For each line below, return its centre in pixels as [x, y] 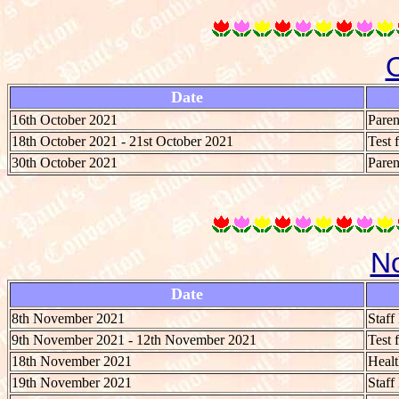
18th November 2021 [72, 361]
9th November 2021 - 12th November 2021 [134, 339]
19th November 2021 [72, 382]
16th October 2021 [65, 119]
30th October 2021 [65, 162]
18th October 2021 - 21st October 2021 [122, 141]
